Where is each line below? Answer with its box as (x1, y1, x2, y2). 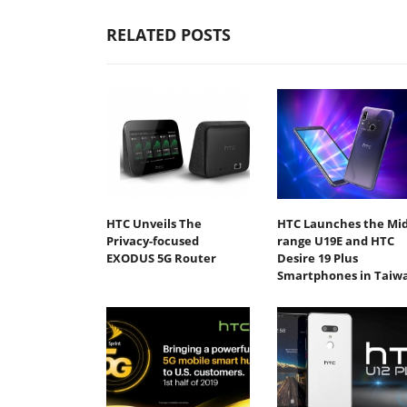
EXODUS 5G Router (106, 250, 216, 267)
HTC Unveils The (106, 215, 202, 233)
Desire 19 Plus (276, 250, 358, 267)
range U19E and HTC (276, 233, 394, 250)
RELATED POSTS (106, 23, 231, 45)
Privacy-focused (106, 233, 199, 250)
